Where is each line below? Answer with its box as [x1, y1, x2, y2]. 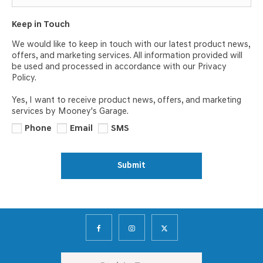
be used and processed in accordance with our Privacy [12, 62, 227, 72]
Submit [117, 161, 146, 170]
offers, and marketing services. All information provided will [12, 51, 242, 60]
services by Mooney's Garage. [12, 107, 129, 116]
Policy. [12, 73, 36, 83]
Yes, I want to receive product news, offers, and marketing [12, 96, 241, 105]
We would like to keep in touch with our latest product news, [12, 40, 250, 49]
